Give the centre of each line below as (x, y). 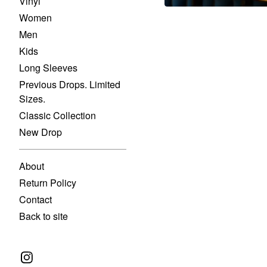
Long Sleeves (48, 68)
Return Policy (48, 183)
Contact (35, 199)
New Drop (41, 132)
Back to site (44, 216)
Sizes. (32, 99)
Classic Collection (58, 115)
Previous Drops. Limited (70, 84)
